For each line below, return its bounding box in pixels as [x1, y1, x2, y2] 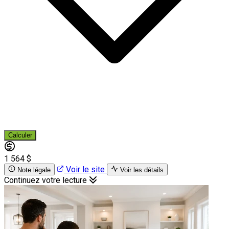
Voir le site [64, 165, 107, 175]
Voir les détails [120, 166, 164, 174]
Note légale [17, 166, 51, 174]
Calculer [8, 131, 32, 140]
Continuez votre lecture [4, 175, 89, 186]
